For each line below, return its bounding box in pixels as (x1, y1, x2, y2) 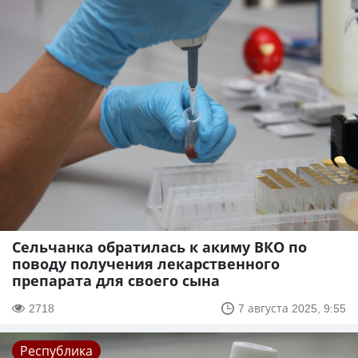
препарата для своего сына (12, 271, 220, 291)
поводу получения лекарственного (12, 254, 280, 274)
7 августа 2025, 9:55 (238, 300, 346, 316)
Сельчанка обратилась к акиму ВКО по (12, 237, 307, 257)
